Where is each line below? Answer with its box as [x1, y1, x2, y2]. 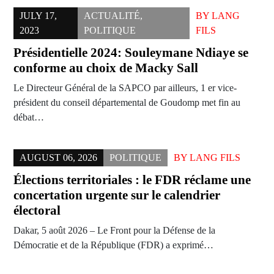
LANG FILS [190, 152, 240, 163]
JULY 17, [20, 10, 57, 21]
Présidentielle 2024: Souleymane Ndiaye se [13, 45, 248, 61]
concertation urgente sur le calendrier [13, 188, 220, 203]
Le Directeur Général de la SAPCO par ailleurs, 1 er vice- [13, 83, 237, 94]
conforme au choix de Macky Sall [13, 61, 198, 76]
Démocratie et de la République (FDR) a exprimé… [13, 240, 213, 251]
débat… [13, 112, 44, 123]
